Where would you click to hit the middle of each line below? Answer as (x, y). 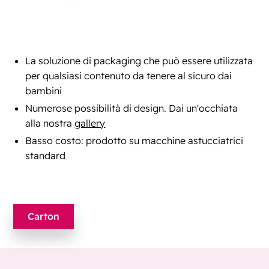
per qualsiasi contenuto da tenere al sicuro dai (129, 76)
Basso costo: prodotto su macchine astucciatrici (134, 141)
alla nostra (50, 123)
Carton (44, 216)
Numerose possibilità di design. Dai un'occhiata (132, 108)
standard (46, 156)
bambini (44, 91)
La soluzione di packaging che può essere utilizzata (139, 61)
